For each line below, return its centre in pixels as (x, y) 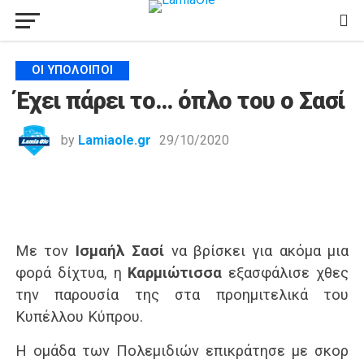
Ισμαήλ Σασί (117, 251)
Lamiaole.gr (114, 140)
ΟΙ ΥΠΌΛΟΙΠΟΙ (72, 70)
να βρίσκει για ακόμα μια (257, 251)
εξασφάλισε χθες (286, 273)
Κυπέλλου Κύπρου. (79, 316)
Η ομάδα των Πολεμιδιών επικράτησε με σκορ (182, 351)
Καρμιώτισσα (175, 273)
